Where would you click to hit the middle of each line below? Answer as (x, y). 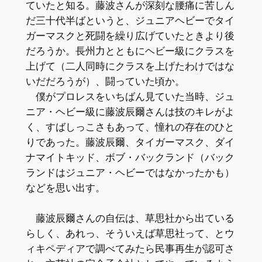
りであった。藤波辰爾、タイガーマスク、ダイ (130, 142)
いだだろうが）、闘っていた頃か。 (105, 81)
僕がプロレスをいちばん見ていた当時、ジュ (130, 96)
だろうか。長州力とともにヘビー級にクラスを (130, 51)
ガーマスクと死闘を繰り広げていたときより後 (130, 35)
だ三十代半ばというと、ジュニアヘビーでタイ (130, 20)
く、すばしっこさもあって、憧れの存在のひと (130, 127)
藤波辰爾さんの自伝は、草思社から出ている (130, 218)
